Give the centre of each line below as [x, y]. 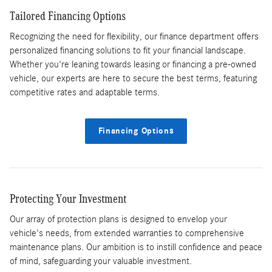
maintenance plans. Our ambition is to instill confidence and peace [136, 247]
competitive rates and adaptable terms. [85, 93]
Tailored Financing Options [68, 15]
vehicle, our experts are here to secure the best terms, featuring [133, 79]
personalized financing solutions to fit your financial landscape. [128, 51]
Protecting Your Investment [68, 198]
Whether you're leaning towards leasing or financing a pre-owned [133, 65]
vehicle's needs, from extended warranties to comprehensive [127, 233]
